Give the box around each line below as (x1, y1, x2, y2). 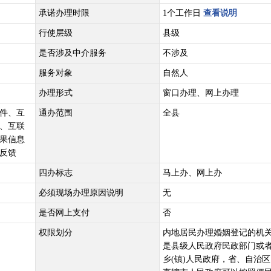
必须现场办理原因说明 (39, 188, 123, 197)
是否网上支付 (39, 208, 90, 217)
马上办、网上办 (163, 168, 222, 177)
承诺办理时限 (39, 8, 90, 18)
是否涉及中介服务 (39, 48, 106, 57)
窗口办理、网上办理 (163, 88, 239, 97)
